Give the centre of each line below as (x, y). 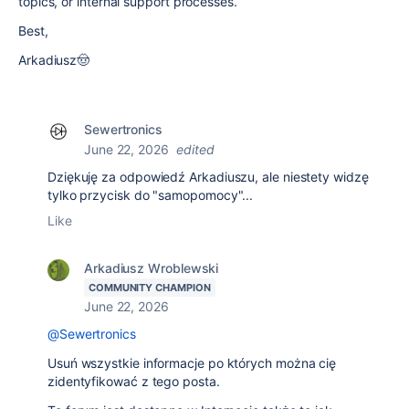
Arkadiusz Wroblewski (152, 268)
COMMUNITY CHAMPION (150, 288)
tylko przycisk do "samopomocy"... (151, 195)
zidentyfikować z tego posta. (134, 381)
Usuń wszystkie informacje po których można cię (192, 363)
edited (195, 149)
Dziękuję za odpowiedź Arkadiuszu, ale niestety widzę (208, 177)
